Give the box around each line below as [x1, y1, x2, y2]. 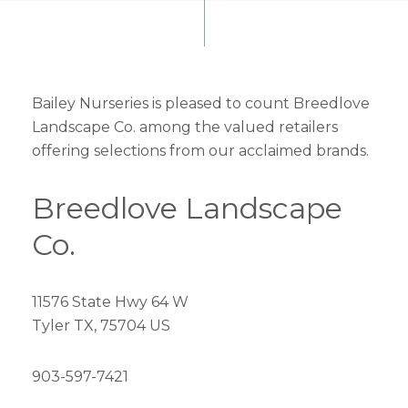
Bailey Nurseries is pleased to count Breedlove [32, 95, 370, 112]
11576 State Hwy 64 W [32, 293, 189, 311]
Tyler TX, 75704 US [32, 317, 170, 334]
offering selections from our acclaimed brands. [32, 142, 369, 159]
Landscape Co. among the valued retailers [32, 118, 338, 136]
